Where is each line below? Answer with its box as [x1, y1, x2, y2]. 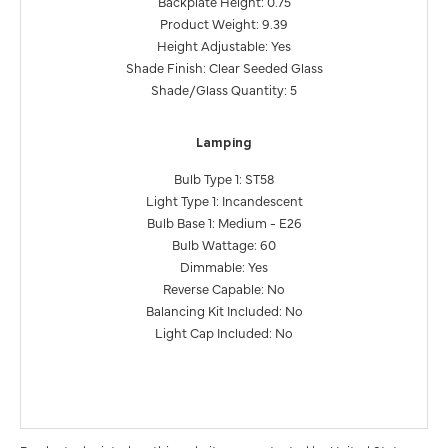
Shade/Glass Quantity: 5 [151, 79, 297, 98]
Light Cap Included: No [155, 322, 293, 341]
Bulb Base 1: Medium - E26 [146, 212, 302, 231]
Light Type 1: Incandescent [145, 190, 303, 209]
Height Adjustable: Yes [157, 35, 291, 54]
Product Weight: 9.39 [160, 13, 288, 32]
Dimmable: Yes [180, 256, 268, 275]
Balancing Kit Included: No [145, 300, 303, 319]
